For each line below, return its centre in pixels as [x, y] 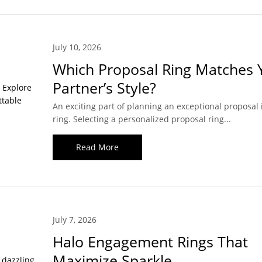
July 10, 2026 [77, 47]
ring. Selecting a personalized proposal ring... [142, 119]
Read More [97, 147]
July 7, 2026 [74, 220]
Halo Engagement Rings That [150, 242]
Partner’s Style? [106, 88]
